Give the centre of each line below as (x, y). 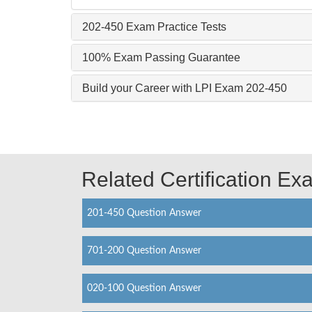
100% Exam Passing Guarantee (161, 57)
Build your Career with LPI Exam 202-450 (185, 88)
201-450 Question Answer (144, 213)
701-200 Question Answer (144, 250)
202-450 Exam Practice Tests (154, 26)
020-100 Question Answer (144, 288)
